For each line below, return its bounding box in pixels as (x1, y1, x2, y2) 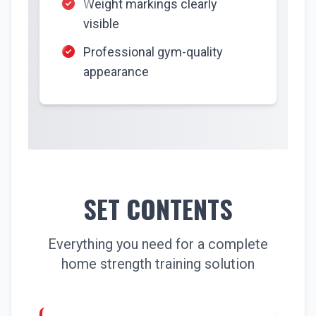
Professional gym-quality (83, 44, 223, 59)
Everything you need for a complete (48, 236, 268, 253)
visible (83, 16, 119, 31)
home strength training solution (61, 255, 255, 272)
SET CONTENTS (83, 190, 233, 227)
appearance (83, 64, 149, 79)
